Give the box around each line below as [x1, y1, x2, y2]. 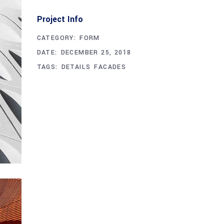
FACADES [94, 62, 126, 71]
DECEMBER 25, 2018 [60, 48, 131, 57]
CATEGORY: [36, 33, 76, 42]
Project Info [36, 13, 83, 25]
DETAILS [61, 62, 91, 71]
